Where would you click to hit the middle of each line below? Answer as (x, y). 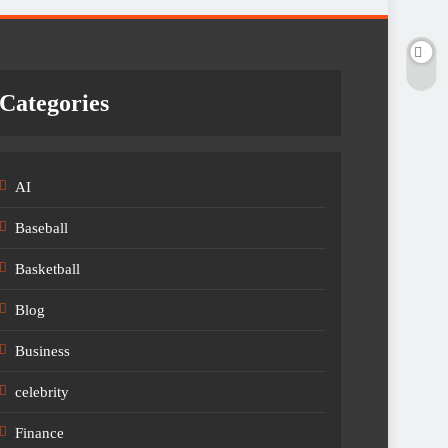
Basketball (48, 269)
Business (43, 351)
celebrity (42, 392)
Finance (40, 433)
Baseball (42, 228)
